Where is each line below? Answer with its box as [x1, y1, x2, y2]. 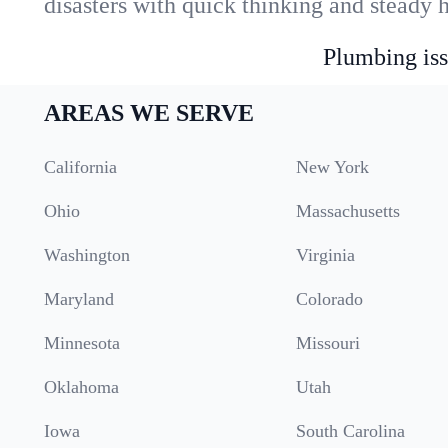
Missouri [296, 333, 360, 353]
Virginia [296, 245, 355, 265]
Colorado [296, 289, 363, 309]
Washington [44, 245, 130, 265]
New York [296, 157, 369, 177]
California [44, 157, 117, 177]
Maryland [44, 289, 114, 309]
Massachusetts [296, 201, 400, 221]
